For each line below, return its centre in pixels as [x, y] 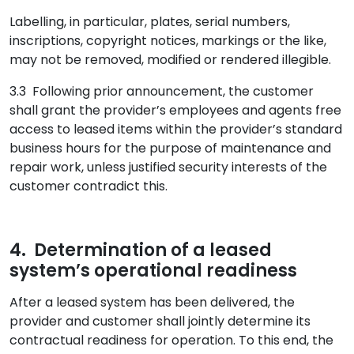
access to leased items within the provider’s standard [176, 129]
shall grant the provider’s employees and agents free [175, 110]
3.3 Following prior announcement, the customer [162, 91]
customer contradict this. [88, 186]
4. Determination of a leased [141, 250]
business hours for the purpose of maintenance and [170, 148]
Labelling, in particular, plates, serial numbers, [150, 22]
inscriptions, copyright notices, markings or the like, [168, 41]
